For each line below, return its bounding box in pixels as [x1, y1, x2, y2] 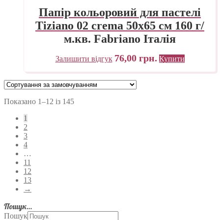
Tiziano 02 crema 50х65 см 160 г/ [35, 19, 204, 32]
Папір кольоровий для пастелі [39, 6, 201, 19]
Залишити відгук [55, 55, 112, 63]
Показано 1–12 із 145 [4, 97, 74, 106]
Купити [159, 55, 185, 63]
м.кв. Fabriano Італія [64, 32, 176, 46]
